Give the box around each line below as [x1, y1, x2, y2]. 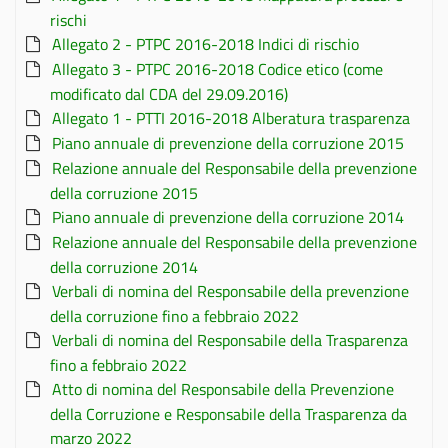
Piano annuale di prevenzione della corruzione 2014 [52, 205, 404, 229]
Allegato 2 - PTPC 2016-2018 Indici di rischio [52, 32, 359, 56]
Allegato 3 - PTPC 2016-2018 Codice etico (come [52, 57, 383, 81]
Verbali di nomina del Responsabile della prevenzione [52, 279, 409, 303]
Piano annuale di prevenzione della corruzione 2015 [52, 131, 404, 155]
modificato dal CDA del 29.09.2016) [50, 82, 288, 106]
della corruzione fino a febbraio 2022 [50, 304, 299, 328]
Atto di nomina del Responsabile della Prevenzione [52, 377, 394, 401]
